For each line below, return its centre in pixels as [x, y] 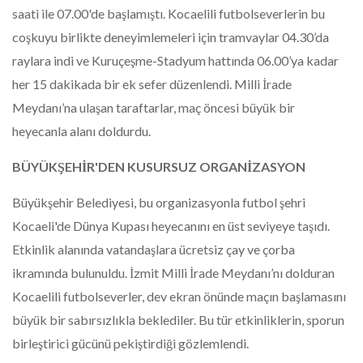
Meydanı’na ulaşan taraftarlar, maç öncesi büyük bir [154, 107]
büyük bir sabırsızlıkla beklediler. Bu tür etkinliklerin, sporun [178, 319]
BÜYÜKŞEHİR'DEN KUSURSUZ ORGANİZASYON [159, 166]
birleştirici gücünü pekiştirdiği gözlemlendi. [130, 343]
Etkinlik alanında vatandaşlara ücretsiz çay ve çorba [154, 249]
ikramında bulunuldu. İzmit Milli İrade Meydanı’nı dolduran [173, 272]
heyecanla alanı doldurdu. [81, 130]
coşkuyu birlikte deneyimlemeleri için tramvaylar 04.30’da [171, 36]
